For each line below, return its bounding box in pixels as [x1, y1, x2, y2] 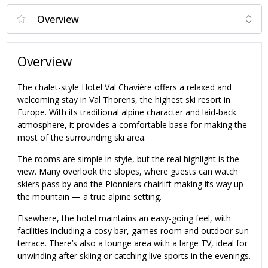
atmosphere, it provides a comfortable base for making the [17, 118, 247, 130]
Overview [17, 53, 72, 71]
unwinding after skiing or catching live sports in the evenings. [17, 249, 251, 261]
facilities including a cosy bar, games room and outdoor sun [17, 224, 249, 236]
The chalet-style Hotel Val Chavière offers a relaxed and [17, 81, 232, 93]
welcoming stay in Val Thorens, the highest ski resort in [17, 93, 230, 105]
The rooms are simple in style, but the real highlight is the [17, 153, 239, 165]
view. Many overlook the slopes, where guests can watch [17, 165, 238, 177]
